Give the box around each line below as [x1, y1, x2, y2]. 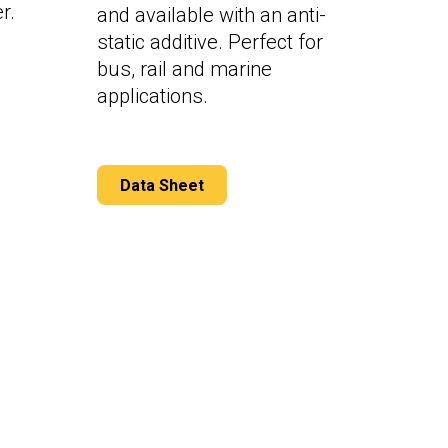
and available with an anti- [97, 3, 326, 28]
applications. [97, 84, 208, 109]
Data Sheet [120, 175, 204, 195]
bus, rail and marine [97, 57, 272, 82]
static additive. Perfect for [97, 30, 323, 55]
